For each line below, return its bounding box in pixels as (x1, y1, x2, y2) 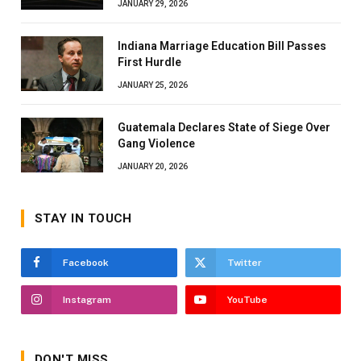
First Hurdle (118, 56, 181, 69)
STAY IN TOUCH (35, 211, 132, 226)
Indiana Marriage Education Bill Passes (118, 39, 326, 53)
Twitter (226, 257, 262, 269)
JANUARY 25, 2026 (118, 81, 188, 90)
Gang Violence (118, 137, 195, 151)
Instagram (63, 294, 111, 306)
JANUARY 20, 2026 (118, 162, 188, 172)
